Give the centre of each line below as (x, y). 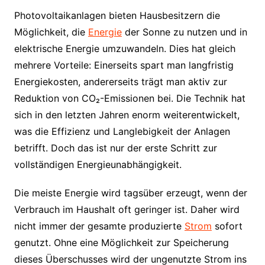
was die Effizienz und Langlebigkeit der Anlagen (122, 131)
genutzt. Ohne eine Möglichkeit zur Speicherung (121, 242)
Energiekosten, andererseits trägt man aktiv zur (120, 81)
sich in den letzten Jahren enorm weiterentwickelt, (127, 114)
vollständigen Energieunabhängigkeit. (98, 164)
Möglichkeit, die (51, 32)
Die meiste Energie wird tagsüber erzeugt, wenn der (130, 193)
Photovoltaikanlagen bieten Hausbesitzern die (117, 15)
